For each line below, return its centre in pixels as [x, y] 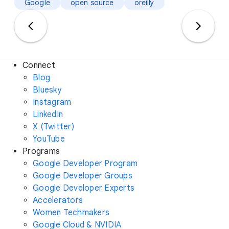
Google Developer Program [85, 164]
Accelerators [58, 200]
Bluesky [47, 90]
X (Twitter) [53, 127]
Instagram [52, 102]
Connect [39, 65]
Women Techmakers [71, 213]
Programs [41, 151]
